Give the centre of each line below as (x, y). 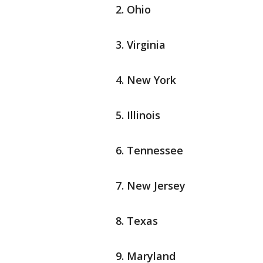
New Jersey (156, 186)
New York (151, 80)
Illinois (144, 115)
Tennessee (155, 151)
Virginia (146, 45)
